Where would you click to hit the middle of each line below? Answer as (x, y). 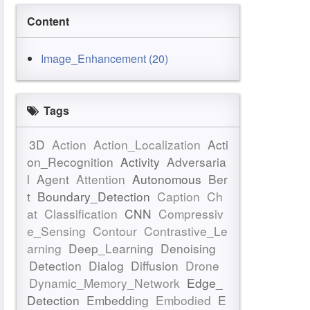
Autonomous (167, 179)
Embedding (118, 300)
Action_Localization (147, 144)
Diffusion (155, 265)
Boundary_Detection (94, 196)
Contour (115, 230)
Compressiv (191, 213)
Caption (179, 196)
